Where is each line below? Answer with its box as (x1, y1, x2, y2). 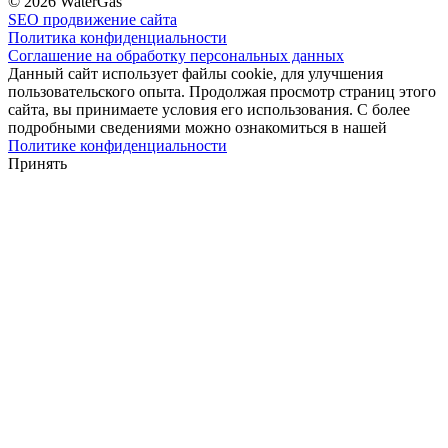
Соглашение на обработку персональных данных (8, 47, 344, 65)
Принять (8, 155, 67, 173)
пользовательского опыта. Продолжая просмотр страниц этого (8, 83, 436, 101)
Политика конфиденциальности (8, 29, 227, 47)
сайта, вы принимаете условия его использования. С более (8, 101, 410, 119)
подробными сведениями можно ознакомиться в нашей (8, 119, 387, 137)
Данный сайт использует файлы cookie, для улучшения (8, 65, 383, 83)
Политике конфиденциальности (8, 137, 227, 155)
